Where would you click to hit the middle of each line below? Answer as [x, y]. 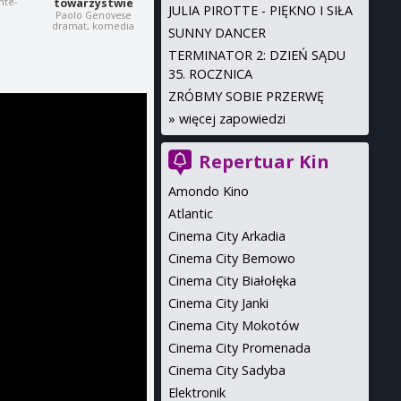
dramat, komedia [94, 26]
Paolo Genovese [93, 15]
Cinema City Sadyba [226, 370]
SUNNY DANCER [217, 33]
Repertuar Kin [264, 162]
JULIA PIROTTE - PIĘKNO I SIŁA [260, 10]
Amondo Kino [208, 191]
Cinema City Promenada [239, 348]
